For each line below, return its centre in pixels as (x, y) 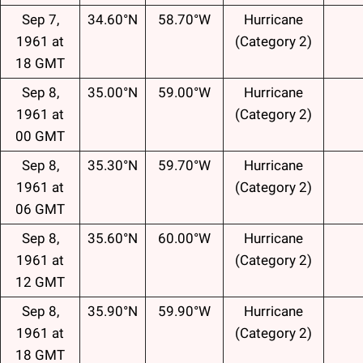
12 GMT (40, 282)
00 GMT (40, 136)
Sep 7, (40, 19)
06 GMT (40, 209)
